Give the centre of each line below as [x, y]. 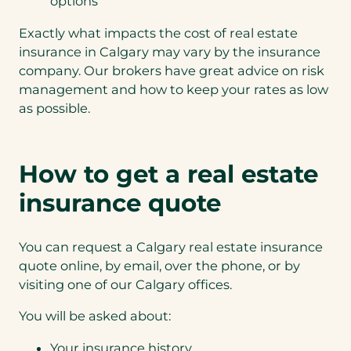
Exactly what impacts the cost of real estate [158, 33]
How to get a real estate [168, 174]
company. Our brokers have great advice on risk [172, 70]
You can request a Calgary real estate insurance [171, 247]
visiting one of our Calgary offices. [125, 285]
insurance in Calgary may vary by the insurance [170, 51]
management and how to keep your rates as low [174, 89]
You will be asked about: [95, 316]
